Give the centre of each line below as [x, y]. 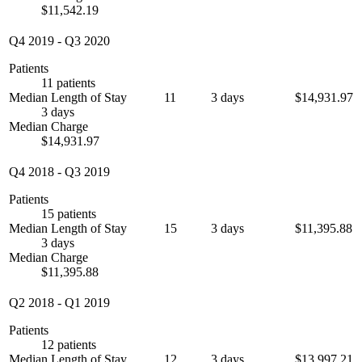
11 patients [68, 83]
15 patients [69, 214]
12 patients [69, 345]
